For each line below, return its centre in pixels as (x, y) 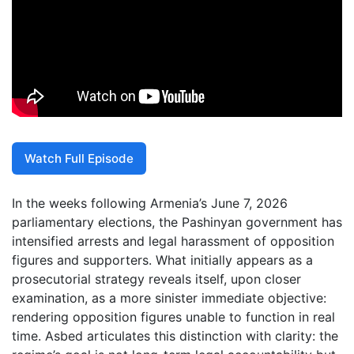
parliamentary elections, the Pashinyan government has (177, 222)
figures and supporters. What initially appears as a (162, 260)
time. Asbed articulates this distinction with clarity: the (175, 336)
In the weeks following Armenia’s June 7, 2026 (150, 203)
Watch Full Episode (79, 158)
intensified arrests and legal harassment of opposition (173, 241)
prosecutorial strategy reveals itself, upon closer (156, 279)
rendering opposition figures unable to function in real (173, 317)
